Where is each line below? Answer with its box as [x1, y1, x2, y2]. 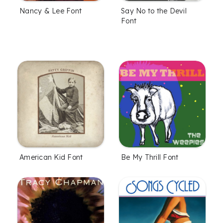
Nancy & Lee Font [19, 6, 82, 15]
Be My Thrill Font [121, 152, 179, 162]
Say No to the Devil [121, 6, 187, 15]
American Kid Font [19, 152, 83, 162]
